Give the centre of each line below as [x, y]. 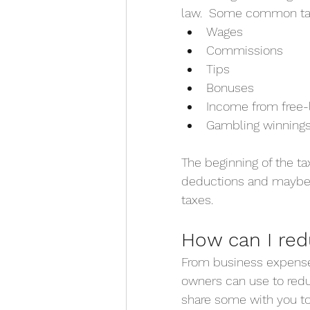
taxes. [197, 199]
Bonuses [230, 87]
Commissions [245, 50]
